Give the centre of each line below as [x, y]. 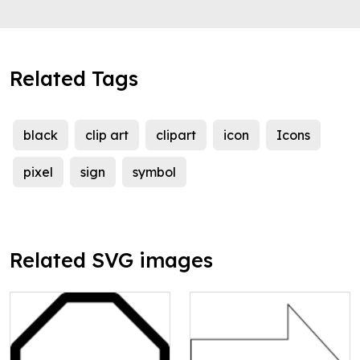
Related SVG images [111, 260]
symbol [154, 172]
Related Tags [74, 79]
